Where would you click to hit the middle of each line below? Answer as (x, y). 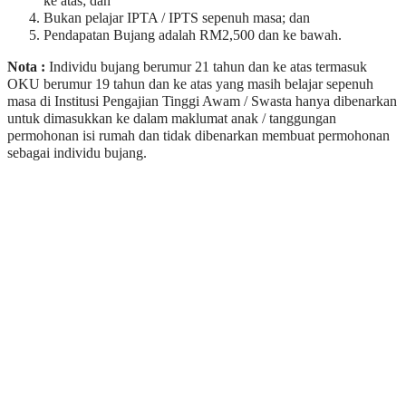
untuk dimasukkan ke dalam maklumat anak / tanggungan (172, 119)
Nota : (28, 68)
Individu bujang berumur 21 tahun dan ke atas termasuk (208, 68)
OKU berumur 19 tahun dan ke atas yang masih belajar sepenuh (190, 85)
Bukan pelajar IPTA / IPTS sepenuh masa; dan (177, 19)
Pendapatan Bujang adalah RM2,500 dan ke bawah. (193, 36)
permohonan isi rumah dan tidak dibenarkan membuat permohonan (198, 136)
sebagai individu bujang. (77, 154)
